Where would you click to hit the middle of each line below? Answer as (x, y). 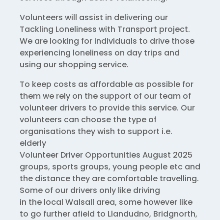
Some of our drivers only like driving (90, 191)
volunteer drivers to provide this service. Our (107, 108)
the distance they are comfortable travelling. (109, 179)
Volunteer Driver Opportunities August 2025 (106, 155)
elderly (33, 143)
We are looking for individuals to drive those (107, 41)
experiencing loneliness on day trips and (100, 53)
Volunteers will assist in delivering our (94, 18)
